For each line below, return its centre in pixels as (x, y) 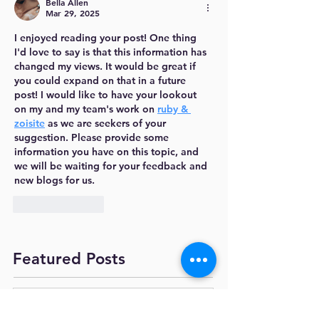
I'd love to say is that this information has (112, 52)
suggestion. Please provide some (93, 138)
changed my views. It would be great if (106, 67)
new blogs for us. (54, 181)
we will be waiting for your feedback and (112, 166)
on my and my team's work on (86, 109)
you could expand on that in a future (101, 81)
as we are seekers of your (107, 124)
